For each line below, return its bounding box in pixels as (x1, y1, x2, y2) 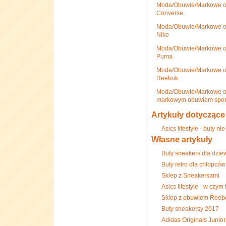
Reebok (156, 75, 178, 82)
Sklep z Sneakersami (161, 172, 219, 179)
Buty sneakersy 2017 (161, 205, 219, 212)
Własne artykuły (151, 135, 212, 144)
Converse (156, 10, 183, 17)
